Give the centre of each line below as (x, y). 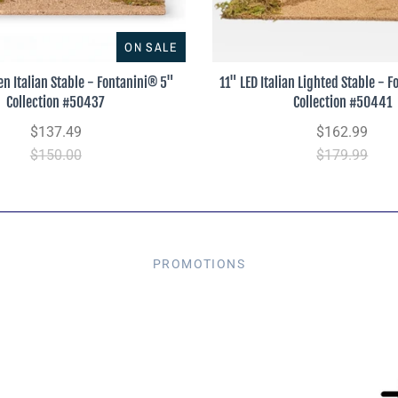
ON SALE (151, 47)
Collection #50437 (56, 102)
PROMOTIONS (199, 263)
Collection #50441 (342, 102)
